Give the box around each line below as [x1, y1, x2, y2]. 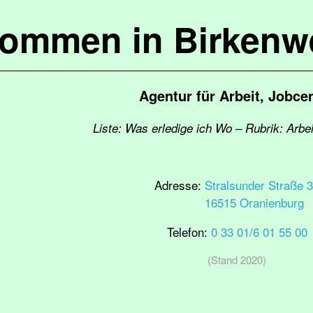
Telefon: [166, 223, 211, 240]
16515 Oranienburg [205, 194, 304, 211]
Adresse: [154, 176, 205, 194]
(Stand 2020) [208, 252, 266, 267]
